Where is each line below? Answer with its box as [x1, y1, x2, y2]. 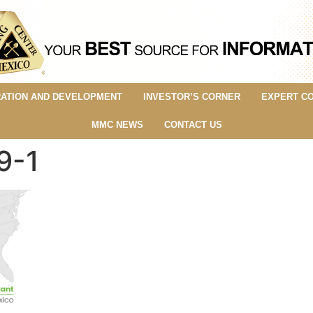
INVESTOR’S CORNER [143, 91, 240, 102]
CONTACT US [163, 119, 222, 130]
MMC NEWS [91, 119, 143, 130]
